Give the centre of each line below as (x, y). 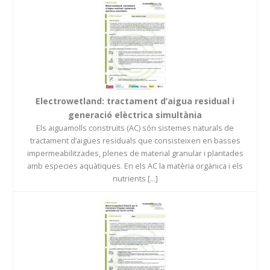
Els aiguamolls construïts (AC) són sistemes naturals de (135, 128)
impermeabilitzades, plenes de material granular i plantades (135, 153)
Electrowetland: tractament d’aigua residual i (135, 101)
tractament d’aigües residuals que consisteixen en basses (135, 140)
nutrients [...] (135, 178)
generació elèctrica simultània (135, 115)
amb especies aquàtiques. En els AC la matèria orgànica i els (135, 166)
